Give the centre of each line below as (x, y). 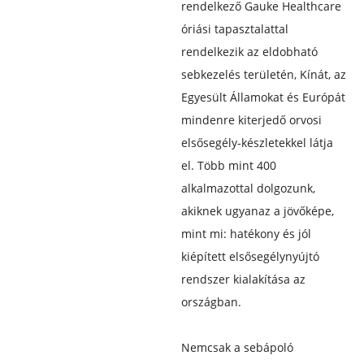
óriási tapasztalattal (234, 28)
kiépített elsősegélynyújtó (250, 256)
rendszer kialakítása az (243, 279)
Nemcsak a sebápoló (237, 347)
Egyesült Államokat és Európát (263, 97)
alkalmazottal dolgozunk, (248, 188)
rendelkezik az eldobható (249, 51)
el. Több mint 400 (228, 165)
